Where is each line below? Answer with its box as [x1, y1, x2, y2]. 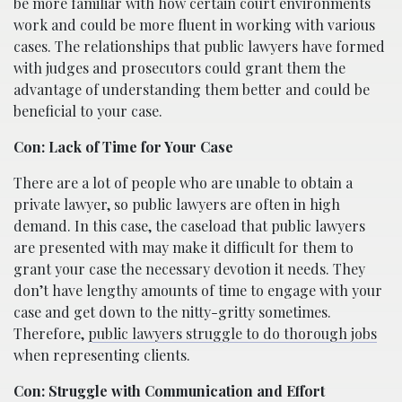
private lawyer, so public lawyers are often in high [13, 194, 340, 214]
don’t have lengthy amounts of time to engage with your [13, 280, 382, 300]
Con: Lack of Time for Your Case [13, 136, 233, 156]
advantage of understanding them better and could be [13, 79, 370, 99]
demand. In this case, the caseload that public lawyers [13, 215, 365, 235]
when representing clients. [13, 345, 190, 364]
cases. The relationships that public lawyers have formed [13, 36, 385, 56]
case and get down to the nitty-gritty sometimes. [13, 301, 331, 321]
